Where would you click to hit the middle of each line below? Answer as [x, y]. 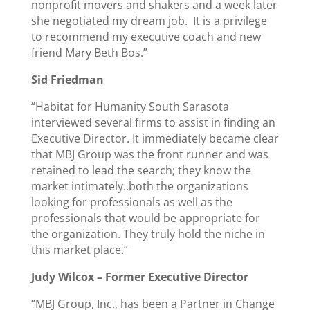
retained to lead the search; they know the [141, 170]
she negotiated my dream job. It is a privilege [149, 21]
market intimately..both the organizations [139, 186]
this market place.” [79, 250]
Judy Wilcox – [68, 277]
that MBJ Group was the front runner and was [149, 154]
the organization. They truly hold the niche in [148, 234]
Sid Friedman [69, 80]
